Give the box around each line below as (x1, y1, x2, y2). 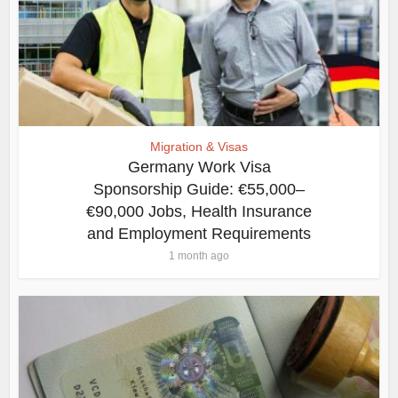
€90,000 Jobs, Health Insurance (86, 203, 312, 221)
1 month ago (169, 250, 229, 263)
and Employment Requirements (87, 225, 311, 243)
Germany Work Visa (127, 158, 271, 177)
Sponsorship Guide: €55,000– (93, 180, 305, 199)
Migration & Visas (150, 139, 248, 155)
